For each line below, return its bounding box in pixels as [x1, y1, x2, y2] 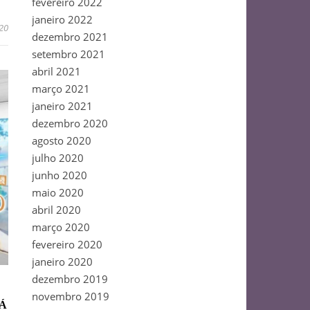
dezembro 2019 [32, 272, 108, 286]
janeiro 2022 [32, 12, 93, 26]
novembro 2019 [32, 289, 109, 303]
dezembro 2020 [32, 116, 108, 130]
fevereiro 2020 [32, 237, 102, 251]
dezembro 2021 [32, 30, 108, 44]
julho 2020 [32, 151, 84, 165]
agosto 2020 [32, 134, 91, 147]
